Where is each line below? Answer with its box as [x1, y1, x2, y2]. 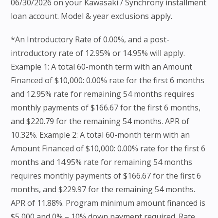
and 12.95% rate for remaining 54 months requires [11, 89, 195, 100]
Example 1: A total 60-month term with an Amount [11, 61, 193, 73]
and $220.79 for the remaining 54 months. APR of [11, 116, 190, 127]
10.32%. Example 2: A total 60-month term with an [11, 129, 190, 141]
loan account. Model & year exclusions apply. [11, 11, 173, 22]
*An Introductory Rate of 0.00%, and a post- [11, 34, 170, 45]
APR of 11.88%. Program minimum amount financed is [11, 198, 206, 209]
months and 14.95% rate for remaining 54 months [11, 157, 193, 168]
